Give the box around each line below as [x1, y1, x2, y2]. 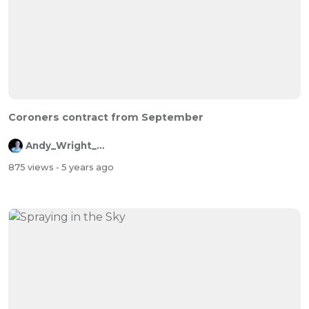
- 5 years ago [56, 162, 114, 173]
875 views [8, 162, 56, 173]
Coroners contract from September [8, 110, 203, 123]
